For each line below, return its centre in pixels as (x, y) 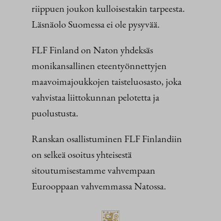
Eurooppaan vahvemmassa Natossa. (99, 186)
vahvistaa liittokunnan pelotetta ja (95, 97)
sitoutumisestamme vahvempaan (93, 170)
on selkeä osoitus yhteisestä (82, 154)
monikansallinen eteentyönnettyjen (99, 65)
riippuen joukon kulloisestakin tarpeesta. (108, 8)
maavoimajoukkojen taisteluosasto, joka (107, 81)
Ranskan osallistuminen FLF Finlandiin (107, 138)
